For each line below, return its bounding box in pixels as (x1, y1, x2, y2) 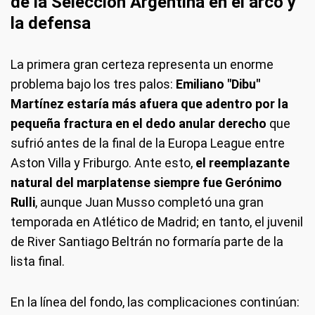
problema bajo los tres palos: (11, 77, 176, 91)
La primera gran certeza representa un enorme (11, 57, 274, 72)
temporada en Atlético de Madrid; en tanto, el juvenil (11, 214, 303, 229)
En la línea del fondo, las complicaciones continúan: (11, 295, 300, 309)
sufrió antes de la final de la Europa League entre (11, 136, 285, 150)
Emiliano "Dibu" (176, 77, 260, 91)
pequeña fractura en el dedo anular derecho (11, 116, 266, 131)
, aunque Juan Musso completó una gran (35, 195, 264, 210)
